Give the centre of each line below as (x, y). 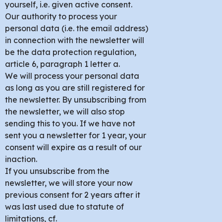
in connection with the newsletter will (75, 40)
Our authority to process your (61, 16)
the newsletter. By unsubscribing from (76, 99)
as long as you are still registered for (75, 87)
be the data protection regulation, (71, 52)
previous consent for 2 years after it (73, 194)
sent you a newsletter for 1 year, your (76, 135)
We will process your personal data (72, 76)
